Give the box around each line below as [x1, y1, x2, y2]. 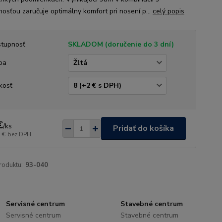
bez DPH [7, 130, 31, 138]
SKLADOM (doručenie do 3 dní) [67, 40, 174, 49]
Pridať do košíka [112, 123, 174, 134]
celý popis [152, 6, 184, 16]
